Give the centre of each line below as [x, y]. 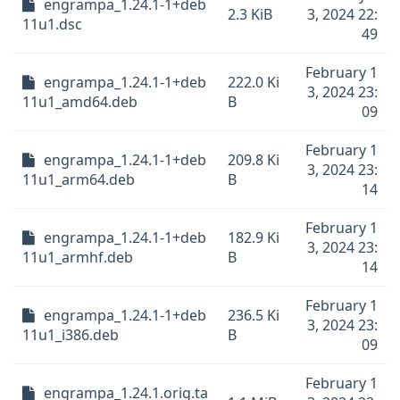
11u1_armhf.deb [78, 257]
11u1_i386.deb [71, 335]
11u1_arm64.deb [79, 179]
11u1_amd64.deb [80, 102]
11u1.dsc [52, 24]
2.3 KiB [250, 14]
